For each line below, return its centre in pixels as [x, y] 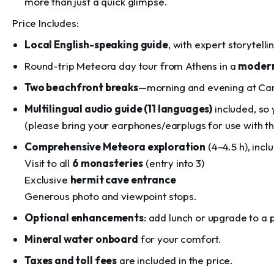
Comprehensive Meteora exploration [115, 146]
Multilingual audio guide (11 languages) [119, 109]
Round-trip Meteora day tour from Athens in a [131, 66]
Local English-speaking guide [96, 44]
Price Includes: [46, 23]
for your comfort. [180, 239]
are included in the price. [175, 260]
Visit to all [49, 163]
